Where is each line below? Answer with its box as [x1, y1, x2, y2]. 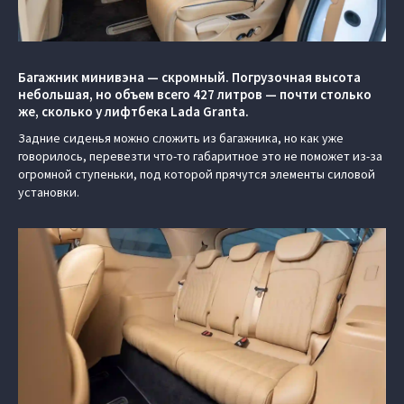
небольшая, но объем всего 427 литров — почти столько [18, 86, 372, 103]
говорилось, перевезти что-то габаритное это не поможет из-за [18, 148, 382, 164]
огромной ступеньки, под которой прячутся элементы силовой [18, 166, 375, 182]
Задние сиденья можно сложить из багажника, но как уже [18, 130, 344, 146]
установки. [18, 184, 79, 200]
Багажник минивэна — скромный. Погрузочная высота [18, 69, 361, 86]
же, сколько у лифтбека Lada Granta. [18, 103, 252, 120]
